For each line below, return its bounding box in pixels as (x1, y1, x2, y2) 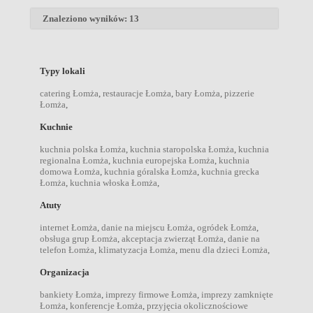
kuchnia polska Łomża (40, 143, 126, 154)
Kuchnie (40, 121, 73, 132)
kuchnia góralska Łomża (104, 166, 197, 177)
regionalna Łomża (40, 154, 108, 166)
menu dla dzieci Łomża (180, 244, 268, 255)
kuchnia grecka (201, 166, 259, 177)
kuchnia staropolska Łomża (130, 143, 234, 154)
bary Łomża (175, 87, 220, 99)
